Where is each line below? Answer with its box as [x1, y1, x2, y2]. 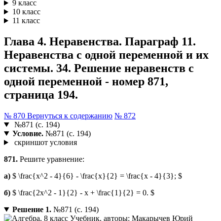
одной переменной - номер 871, [4, 75, 168, 88]
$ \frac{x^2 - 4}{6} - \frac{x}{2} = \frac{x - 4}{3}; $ [10, 172, 182, 181]
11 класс [12, 16, 40, 25]
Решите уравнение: [18, 155, 84, 164]
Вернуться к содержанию [27, 111, 112, 120]
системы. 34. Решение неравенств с [4, 62, 194, 75]
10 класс [12, 7, 40, 16]
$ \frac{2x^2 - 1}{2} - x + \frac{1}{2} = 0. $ [10, 188, 154, 197]
